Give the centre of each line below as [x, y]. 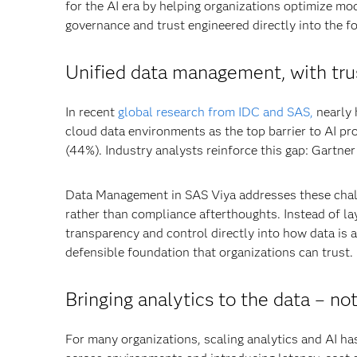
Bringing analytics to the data [190, 299]
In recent [92, 112]
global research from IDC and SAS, [216, 112]
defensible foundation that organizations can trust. [209, 252]
